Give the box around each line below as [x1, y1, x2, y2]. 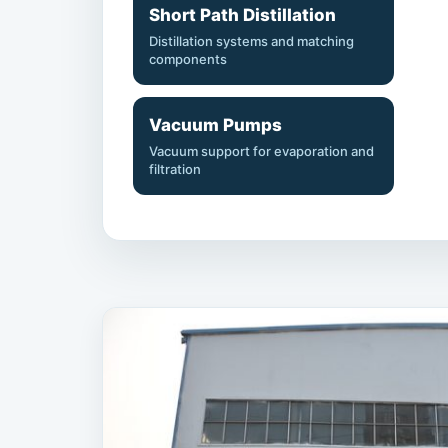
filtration [149, 161, 201, 178]
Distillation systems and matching [149, 33, 354, 50]
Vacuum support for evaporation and [149, 143, 374, 160]
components [149, 51, 227, 68]
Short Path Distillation [149, 5, 336, 26]
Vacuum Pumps [149, 115, 282, 136]
